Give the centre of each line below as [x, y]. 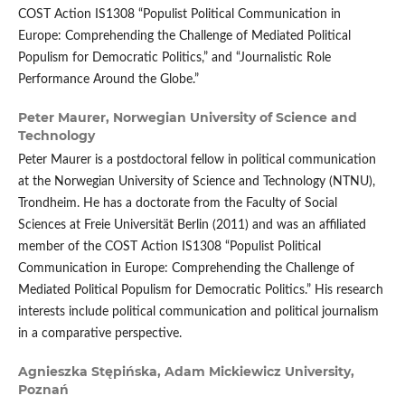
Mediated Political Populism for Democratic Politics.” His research [200, 291]
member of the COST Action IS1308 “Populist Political [169, 247]
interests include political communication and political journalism [198, 312]
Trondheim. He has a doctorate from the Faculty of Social [177, 204]
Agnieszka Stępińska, [91, 372]
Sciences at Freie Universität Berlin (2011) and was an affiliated [192, 226]
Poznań [43, 390]
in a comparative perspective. [99, 334]
